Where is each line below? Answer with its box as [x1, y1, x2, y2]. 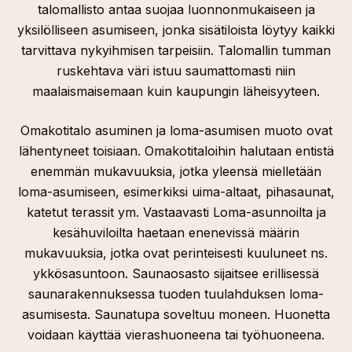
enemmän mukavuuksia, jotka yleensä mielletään [31, 163, 321, 179]
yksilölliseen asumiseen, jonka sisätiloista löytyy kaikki [17, 22, 335, 38]
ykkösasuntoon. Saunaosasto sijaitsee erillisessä [33, 266, 319, 281]
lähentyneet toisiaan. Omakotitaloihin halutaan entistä [18, 143, 334, 159]
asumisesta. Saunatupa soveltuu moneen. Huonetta [22, 306, 330, 322]
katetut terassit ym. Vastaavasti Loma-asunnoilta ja [26, 204, 326, 220]
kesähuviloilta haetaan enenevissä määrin [53, 225, 299, 240]
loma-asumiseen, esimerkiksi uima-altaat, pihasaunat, [17, 184, 335, 200]
